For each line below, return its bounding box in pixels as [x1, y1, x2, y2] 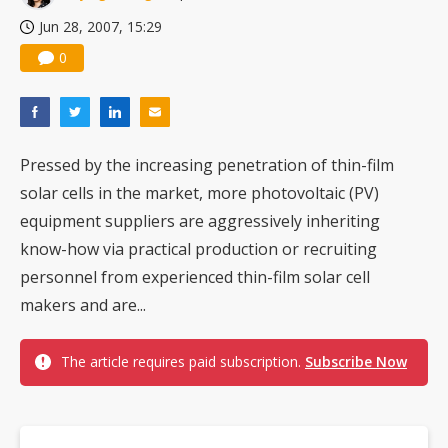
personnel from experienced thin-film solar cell [20, 266, 370, 289]
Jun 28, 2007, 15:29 [39, 17, 162, 37]
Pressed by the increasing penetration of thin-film [20, 154, 394, 177]
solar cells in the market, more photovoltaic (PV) [20, 182, 379, 205]
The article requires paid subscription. [61, 352, 305, 372]
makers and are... [20, 294, 146, 317]
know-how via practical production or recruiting [20, 238, 377, 261]
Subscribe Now [305, 352, 407, 372]
